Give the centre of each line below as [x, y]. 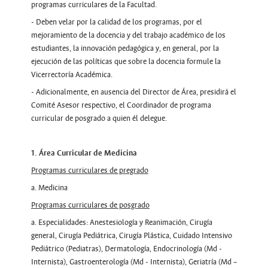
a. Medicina [49, 188]
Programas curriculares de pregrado [89, 170]
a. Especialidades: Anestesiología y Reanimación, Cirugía [121, 222]
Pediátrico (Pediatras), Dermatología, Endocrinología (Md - [126, 249]
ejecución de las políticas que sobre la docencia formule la [126, 61]
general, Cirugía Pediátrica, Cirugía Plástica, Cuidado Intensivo [131, 235]
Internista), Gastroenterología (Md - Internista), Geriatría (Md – [134, 262]
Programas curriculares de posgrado [90, 205]
